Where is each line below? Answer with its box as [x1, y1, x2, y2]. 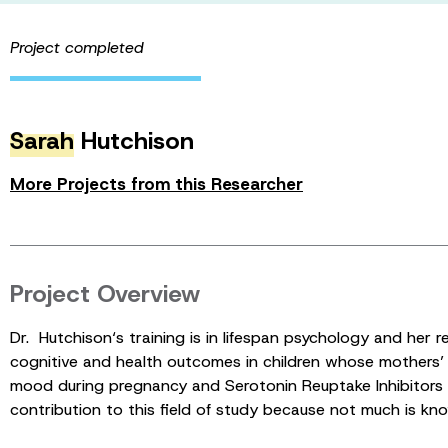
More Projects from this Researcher [10, 172, 303, 195]
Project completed [10, 37, 144, 58]
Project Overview [10, 277, 200, 310]
